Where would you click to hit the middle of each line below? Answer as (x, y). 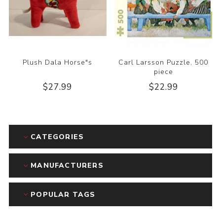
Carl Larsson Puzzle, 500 (164, 63)
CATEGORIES (57, 137)
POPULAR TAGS (63, 194)
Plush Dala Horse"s (58, 63)
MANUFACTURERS (67, 166)
